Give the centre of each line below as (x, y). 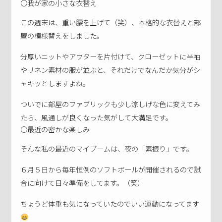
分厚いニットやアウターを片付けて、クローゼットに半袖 (111, 56)
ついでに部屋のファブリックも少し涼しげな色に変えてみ (111, 104)
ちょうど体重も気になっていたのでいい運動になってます (110, 203)
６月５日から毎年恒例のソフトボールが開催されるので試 (111, 169)
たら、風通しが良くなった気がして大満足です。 (97, 117)
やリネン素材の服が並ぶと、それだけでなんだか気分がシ (111, 69)
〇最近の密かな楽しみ (55, 129)
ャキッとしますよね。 (55, 83)
